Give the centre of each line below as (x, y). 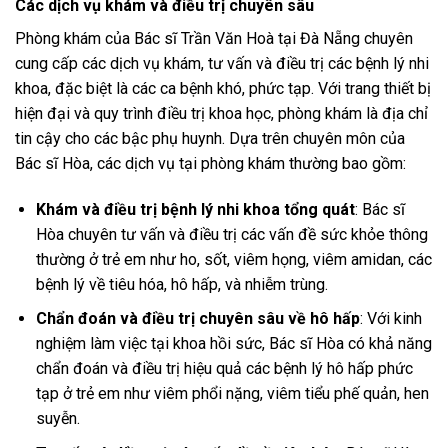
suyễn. (57, 419)
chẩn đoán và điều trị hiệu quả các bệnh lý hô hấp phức (224, 369)
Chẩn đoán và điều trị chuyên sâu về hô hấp (197, 319)
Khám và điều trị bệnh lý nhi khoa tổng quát (195, 209)
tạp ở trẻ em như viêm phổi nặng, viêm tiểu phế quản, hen (232, 394)
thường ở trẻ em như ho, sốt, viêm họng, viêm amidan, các (233, 259)
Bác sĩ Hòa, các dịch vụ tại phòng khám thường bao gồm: (210, 163)
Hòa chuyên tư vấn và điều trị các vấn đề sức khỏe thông (231, 234)
